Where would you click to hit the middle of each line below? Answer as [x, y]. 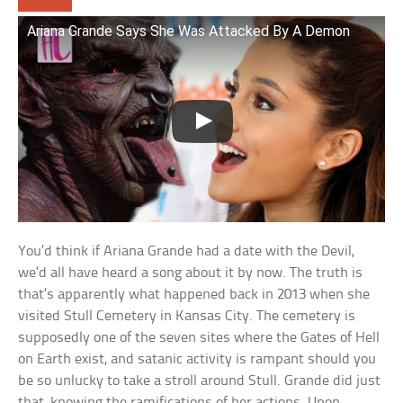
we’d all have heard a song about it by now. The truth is [191, 273]
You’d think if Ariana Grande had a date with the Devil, [187, 252]
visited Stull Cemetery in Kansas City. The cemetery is [187, 317]
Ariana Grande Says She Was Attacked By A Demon [189, 31]
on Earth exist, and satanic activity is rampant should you [197, 360]
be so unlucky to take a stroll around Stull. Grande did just [200, 381]
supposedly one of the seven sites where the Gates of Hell [199, 338]
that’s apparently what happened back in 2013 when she [194, 295]
